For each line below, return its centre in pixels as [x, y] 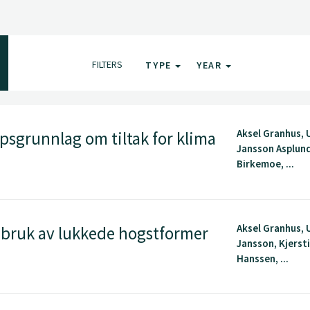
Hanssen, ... [263, 258]
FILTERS [108, 65]
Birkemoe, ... [266, 164]
